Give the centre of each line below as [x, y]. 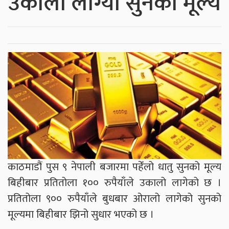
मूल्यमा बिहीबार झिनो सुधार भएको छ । [81, 215]
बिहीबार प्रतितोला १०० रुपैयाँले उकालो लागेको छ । [114, 183]
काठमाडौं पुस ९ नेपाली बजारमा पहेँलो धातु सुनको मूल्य [114, 167]
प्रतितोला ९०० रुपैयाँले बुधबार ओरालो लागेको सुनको [114, 199]
